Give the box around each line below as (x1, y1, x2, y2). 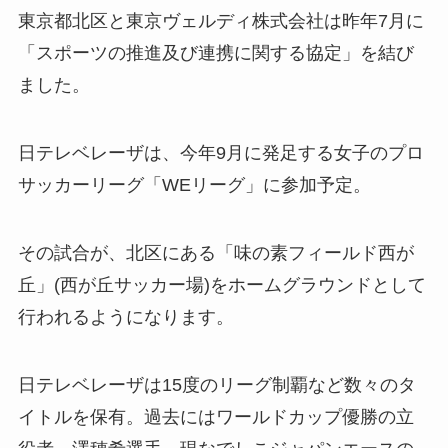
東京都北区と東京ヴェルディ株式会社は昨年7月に (17, 11, 424, 32)
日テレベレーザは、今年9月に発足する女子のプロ (17, 143, 424, 164)
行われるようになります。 (17, 307, 234, 328)
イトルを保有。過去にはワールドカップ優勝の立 (17, 406, 414, 427)
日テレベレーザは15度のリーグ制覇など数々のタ (17, 374, 416, 395)
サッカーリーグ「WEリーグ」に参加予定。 (17, 175, 371, 196)
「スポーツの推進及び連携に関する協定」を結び (17, 43, 414, 64)
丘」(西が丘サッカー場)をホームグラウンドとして (17, 275, 426, 296)
